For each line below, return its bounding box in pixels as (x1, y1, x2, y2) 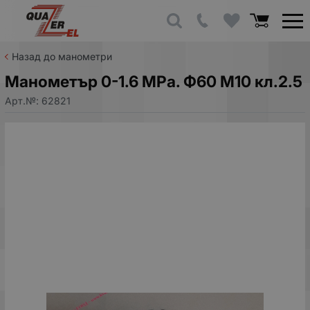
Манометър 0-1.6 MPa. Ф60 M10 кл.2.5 (5, 72, 302, 91)
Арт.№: (5, 94, 42, 107)
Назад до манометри (12, 51, 112, 62)
